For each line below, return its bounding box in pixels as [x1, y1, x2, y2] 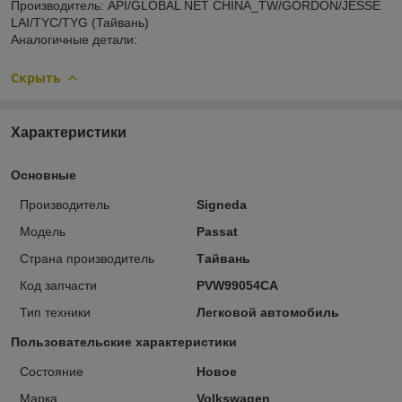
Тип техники [20, 304, 91, 319]
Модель [20, 223, 66, 239]
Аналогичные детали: [11, 31, 137, 47]
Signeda [196, 197, 247, 212]
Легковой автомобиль [196, 304, 339, 319]
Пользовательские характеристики [11, 334, 237, 349]
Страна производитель [20, 250, 154, 266]
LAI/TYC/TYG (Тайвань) [11, 14, 149, 30]
